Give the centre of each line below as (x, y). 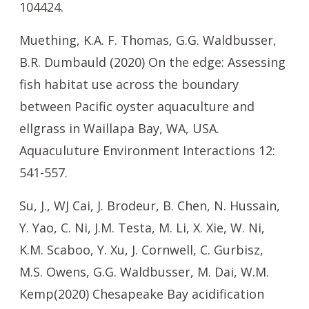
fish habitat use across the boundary (129, 84)
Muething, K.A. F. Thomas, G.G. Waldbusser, (148, 40)
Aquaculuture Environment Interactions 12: (147, 150)
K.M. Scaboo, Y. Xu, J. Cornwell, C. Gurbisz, (141, 250)
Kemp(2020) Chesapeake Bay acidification (142, 294)
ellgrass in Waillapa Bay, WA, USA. (119, 128)
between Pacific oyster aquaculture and (137, 106)
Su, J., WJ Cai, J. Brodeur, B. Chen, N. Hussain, (150, 206)
